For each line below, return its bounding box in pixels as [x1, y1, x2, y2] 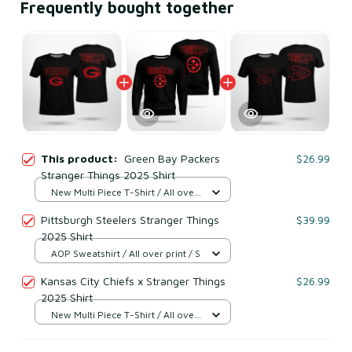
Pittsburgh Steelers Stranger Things [41, 212, 219, 226]
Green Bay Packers [124, 151, 220, 165]
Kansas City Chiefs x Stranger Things [41, 273, 225, 288]
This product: [41, 151, 124, 165]
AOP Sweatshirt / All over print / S [51, 247, 200, 260]
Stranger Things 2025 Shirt [41, 167, 175, 181]
